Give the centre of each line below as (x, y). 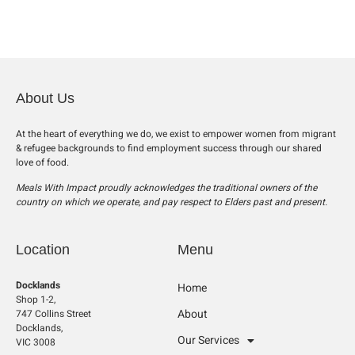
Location (43, 249)
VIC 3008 (36, 342)
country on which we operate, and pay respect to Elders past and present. (172, 202)
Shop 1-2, (36, 299)
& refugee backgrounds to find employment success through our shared (169, 148)
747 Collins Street (53, 313)
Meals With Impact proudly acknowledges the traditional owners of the (166, 188)
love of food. (42, 162)
